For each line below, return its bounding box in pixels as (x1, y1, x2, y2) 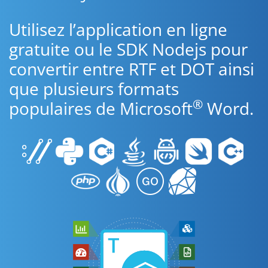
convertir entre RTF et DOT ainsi (9, 57, 254, 80)
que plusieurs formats (9, 77, 179, 100)
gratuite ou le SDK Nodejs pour (9, 38, 248, 60)
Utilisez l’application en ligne (9, 18, 227, 41)
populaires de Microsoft (9, 97, 193, 120)
